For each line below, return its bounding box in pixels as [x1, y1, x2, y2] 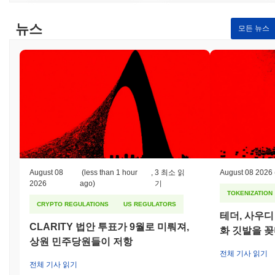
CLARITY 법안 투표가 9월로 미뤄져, [29, 221, 189, 232]
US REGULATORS [123, 200, 176, 207]
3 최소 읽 [154, 168, 185, 177]
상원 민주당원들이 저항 [29, 236, 133, 247]
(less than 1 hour [79, 168, 137, 177]
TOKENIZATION [227, 189, 273, 196]
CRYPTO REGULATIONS [37, 200, 109, 207]
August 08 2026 [220, 168, 273, 177]
